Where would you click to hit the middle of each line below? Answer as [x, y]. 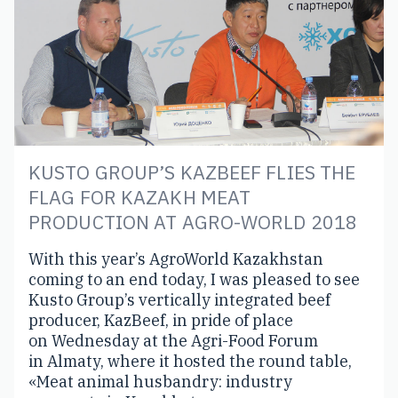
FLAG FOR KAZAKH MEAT [140, 197]
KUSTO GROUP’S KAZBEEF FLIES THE [192, 172]
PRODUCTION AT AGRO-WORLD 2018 [193, 222]
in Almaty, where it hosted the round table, [190, 361]
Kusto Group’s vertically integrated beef [179, 299]
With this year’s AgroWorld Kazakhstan [176, 259]
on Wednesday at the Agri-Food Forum [173, 340]
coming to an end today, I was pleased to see [194, 279]
